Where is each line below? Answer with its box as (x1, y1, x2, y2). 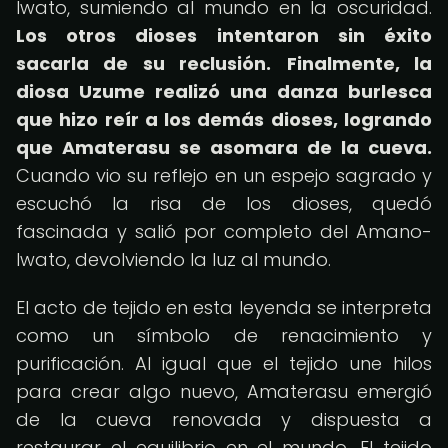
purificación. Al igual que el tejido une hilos (16, 351, 432, 376)
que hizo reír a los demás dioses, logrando (16, 107, 432, 132)
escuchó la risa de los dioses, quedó (16, 191, 432, 216)
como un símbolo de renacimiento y (16, 323, 432, 348)
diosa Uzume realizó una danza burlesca (16, 79, 432, 104)
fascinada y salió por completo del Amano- (16, 219, 432, 244)
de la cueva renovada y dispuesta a (16, 407, 432, 432)
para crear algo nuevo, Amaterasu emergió (16, 379, 432, 404)
